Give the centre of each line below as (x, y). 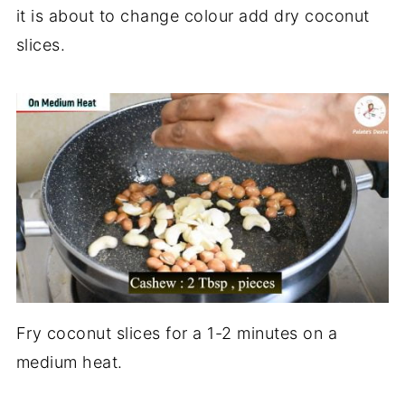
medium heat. (69, 362)
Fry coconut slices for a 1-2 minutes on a (177, 333)
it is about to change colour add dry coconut (193, 15)
